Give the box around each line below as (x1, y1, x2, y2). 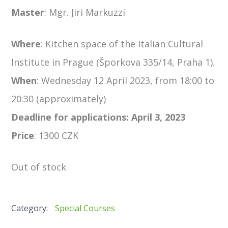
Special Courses (55, 202, 116, 214)
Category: (11, 202, 50, 214)
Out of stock (11, 160, 67, 173)
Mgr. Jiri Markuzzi (49, 6, 126, 18)
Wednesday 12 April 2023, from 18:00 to (41, 74, 215, 87)
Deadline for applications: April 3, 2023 (11, 110, 186, 123)
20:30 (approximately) (11, 92, 106, 105)
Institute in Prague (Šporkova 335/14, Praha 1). (11, 55, 215, 68)
